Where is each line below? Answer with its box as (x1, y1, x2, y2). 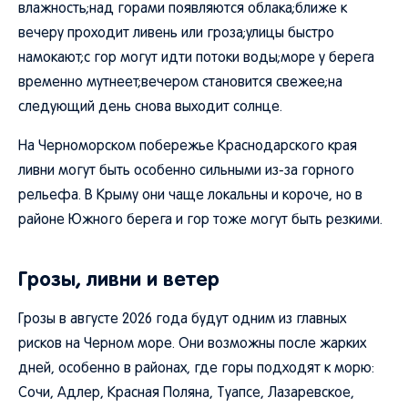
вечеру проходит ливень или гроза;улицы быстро (18, 27, 334, 40)
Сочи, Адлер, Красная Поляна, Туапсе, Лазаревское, (18, 387, 354, 400)
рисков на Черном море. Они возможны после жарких (18, 338, 366, 351)
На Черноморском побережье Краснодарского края (18, 140, 357, 153)
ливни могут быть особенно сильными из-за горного (18, 165, 354, 178)
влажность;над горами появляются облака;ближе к (18, 3, 347, 15)
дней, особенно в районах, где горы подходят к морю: (18, 362, 374, 375)
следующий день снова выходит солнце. (18, 101, 282, 114)
